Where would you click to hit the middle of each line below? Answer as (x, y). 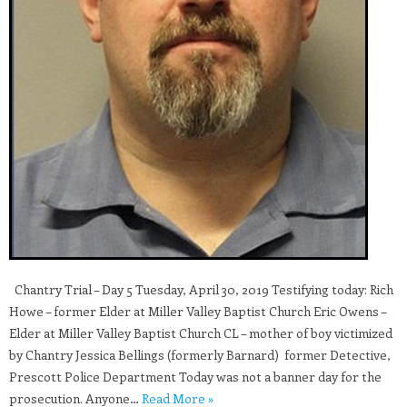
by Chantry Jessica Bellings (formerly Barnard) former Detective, (200, 355)
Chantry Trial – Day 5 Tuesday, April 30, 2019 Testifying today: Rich (201, 289)
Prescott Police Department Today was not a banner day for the (195, 377)
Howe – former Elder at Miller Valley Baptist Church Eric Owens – (198, 311)
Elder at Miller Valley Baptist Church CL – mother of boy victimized (201, 333)
